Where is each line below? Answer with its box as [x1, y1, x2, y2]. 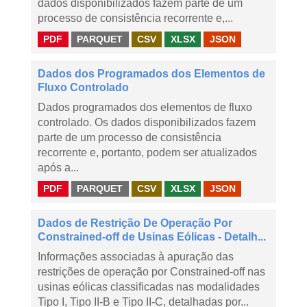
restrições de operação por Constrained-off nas [38, 266, 265, 278]
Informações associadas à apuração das [38, 251, 234, 262]
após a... [38, 162, 79, 173]
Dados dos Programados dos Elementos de [38, 68, 265, 79]
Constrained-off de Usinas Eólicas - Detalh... [38, 231, 266, 243]
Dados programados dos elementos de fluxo [38, 101, 252, 113]
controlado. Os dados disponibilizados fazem [38, 116, 256, 128]
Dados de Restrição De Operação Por [38, 217, 232, 229]
